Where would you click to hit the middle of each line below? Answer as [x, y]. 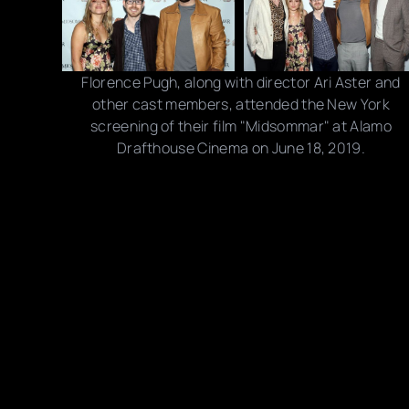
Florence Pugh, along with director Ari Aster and [241, 82]
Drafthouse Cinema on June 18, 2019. [241, 147]
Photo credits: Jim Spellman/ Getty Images [170, 184]
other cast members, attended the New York [241, 104]
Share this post [93, 236]
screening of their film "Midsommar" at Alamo [241, 126]
